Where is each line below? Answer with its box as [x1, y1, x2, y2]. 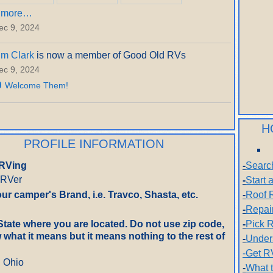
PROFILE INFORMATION [23, 136, 164, 151]
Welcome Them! [5, 80, 68, 90]
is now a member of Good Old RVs [34, 49, 186, 60]
